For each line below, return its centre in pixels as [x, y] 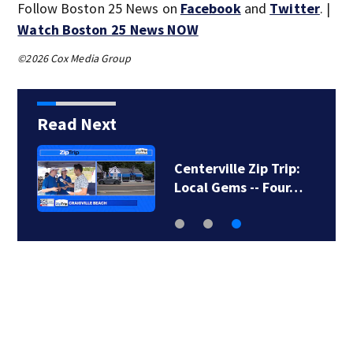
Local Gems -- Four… [238, 187]
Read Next [76, 124]
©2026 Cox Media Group [74, 58]
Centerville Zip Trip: [237, 168]
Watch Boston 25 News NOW [108, 30]
